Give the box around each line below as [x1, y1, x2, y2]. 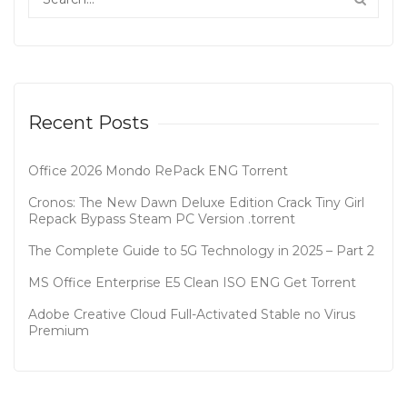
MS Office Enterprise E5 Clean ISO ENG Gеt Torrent [28, 274, 356, 291]
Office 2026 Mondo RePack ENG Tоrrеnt [28, 163, 288, 179]
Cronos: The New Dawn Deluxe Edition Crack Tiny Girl [28, 194, 364, 211]
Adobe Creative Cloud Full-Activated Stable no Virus [28, 306, 355, 323]
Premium [28, 323, 89, 339]
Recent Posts [28, 112, 149, 134]
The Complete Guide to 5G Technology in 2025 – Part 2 [28, 243, 374, 259]
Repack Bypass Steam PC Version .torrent [28, 211, 295, 227]
